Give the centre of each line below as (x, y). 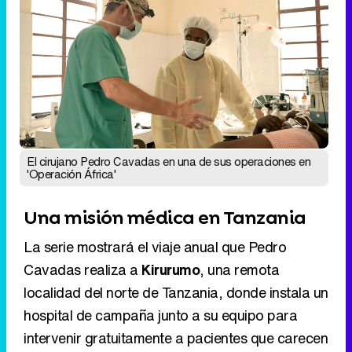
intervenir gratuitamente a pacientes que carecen (176, 231)
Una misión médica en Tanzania (165, 110)
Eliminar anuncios (179, 283)
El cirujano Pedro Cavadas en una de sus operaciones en (169, 54)
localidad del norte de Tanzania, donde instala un (176, 185)
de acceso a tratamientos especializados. (153, 253)
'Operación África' (71, 67)
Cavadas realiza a (82, 162)
